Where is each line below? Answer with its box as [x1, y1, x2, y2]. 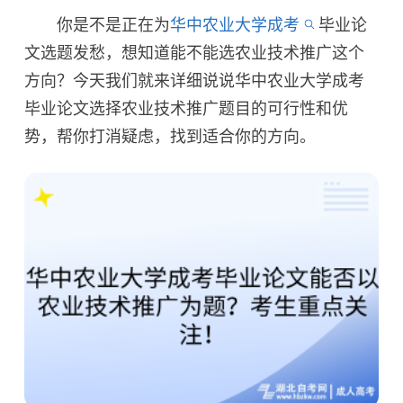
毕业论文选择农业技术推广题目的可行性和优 [24, 99, 349, 118]
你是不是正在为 [24, 15, 171, 34]
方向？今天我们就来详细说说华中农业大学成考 [24, 71, 365, 90]
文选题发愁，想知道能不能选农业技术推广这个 [24, 43, 365, 62]
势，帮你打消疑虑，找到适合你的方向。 [24, 127, 317, 146]
